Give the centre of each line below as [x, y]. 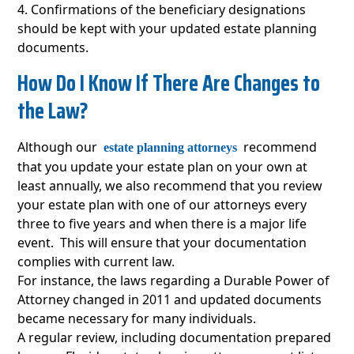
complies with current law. [100, 262]
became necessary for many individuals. [137, 319]
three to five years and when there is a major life [162, 224]
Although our [58, 147]
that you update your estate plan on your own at [163, 167]
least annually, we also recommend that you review [170, 186]
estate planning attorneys [171, 148]
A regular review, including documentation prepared [175, 338]
